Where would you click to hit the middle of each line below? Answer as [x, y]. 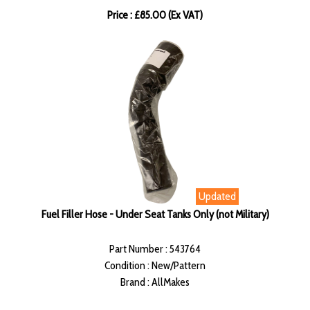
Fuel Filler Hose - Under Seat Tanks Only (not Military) [155, 215]
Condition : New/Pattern [155, 266]
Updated [217, 197]
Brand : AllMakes [155, 282]
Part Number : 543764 [155, 249]
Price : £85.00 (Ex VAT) [155, 15]
